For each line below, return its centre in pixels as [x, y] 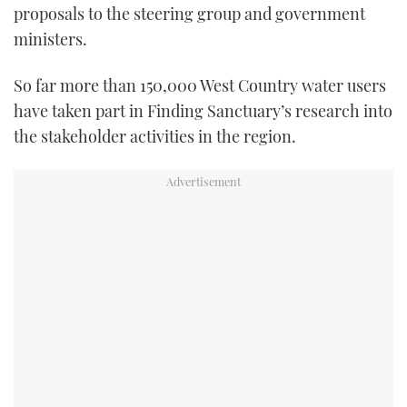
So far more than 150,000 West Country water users [200, 85]
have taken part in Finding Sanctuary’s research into [203, 110]
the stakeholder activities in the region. [155, 136]
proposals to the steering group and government [189, 13]
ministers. [50, 39]
